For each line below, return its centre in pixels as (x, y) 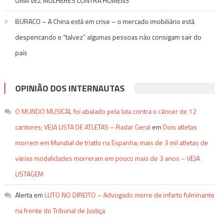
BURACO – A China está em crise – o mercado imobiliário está (105, 22)
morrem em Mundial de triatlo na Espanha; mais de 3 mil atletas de (111, 143)
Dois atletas (180, 127)
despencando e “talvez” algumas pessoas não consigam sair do (108, 37)
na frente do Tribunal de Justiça (60, 211)
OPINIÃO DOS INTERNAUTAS (70, 88)
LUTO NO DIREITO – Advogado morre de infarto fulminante (129, 195)
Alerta (23, 195)
